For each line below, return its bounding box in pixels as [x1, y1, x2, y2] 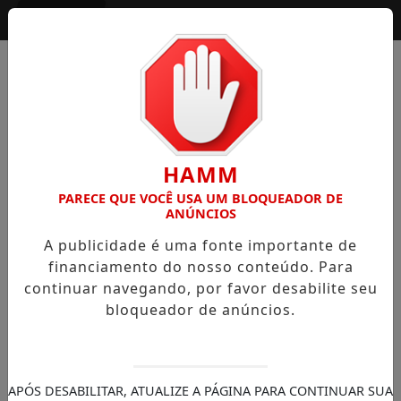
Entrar [38, 10, 91, 30]
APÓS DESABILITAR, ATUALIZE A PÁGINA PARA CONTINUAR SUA [8, 382, 393, 399]
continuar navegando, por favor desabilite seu [23, 278, 378, 298]
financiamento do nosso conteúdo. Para [47, 257, 354, 277]
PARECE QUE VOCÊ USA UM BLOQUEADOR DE [58, 190, 343, 207]
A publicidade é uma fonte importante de [44, 235, 357, 255]
